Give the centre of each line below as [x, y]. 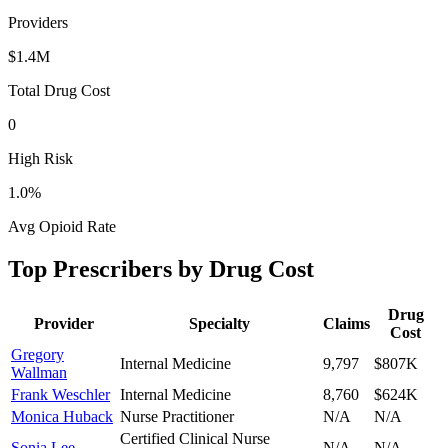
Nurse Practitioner [177, 416]
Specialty [219, 323]
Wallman [39, 372]
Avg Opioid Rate [62, 226]
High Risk [40, 158]
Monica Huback [62, 416]
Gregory [37, 354]
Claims [346, 323]
